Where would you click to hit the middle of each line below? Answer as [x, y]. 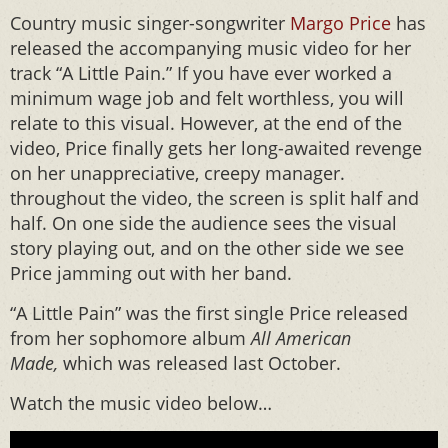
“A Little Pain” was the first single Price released [209, 313]
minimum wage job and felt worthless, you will [207, 98]
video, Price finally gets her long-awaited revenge [216, 148]
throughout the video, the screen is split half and [214, 198]
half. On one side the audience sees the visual [203, 223]
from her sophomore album [130, 338]
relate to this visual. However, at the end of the [206, 123]
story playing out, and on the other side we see [207, 248]
